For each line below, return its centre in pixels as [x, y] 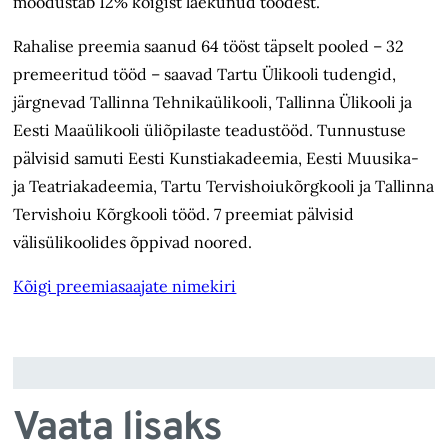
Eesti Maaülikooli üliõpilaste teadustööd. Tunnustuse [210, 130]
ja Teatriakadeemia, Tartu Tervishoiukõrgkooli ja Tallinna [224, 186]
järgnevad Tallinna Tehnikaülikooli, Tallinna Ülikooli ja [213, 102]
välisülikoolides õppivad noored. [133, 242]
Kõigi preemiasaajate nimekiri [125, 286]
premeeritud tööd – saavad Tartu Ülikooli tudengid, [205, 74]
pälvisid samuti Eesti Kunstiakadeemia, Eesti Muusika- [216, 158]
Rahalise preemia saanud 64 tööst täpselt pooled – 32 [209, 46]
